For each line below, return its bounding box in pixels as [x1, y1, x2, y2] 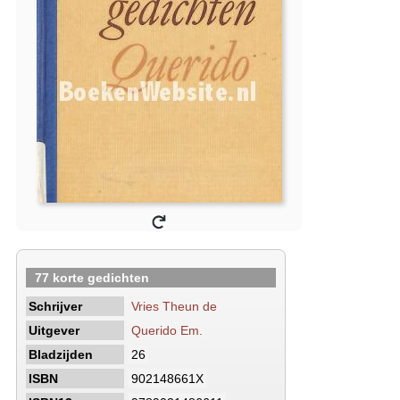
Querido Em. [131, 323, 203, 337]
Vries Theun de [131, 299, 217, 313]
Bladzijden [29, 347, 93, 362]
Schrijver [29, 299, 82, 313]
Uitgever [29, 323, 79, 337]
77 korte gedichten [35, 271, 149, 285]
